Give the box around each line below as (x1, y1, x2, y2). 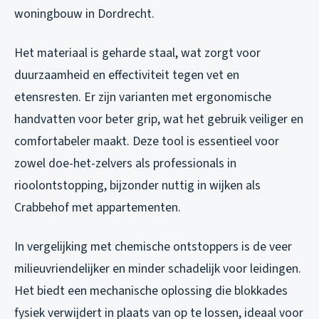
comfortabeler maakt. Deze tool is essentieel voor (14, 132, 279, 151)
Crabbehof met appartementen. (14, 199, 181, 217)
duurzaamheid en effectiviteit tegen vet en (14, 66, 239, 85)
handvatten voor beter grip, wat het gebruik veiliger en (14, 110, 303, 129)
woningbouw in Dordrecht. (14, 5, 155, 23)
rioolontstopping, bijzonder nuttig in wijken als (14, 177, 261, 195)
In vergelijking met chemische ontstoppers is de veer (14, 238, 292, 256)
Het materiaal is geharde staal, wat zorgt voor (14, 44, 261, 63)
